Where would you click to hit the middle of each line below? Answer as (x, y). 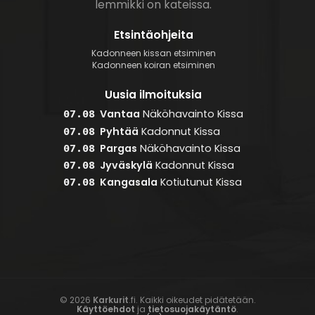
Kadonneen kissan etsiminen (153, 53)
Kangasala (129, 182)
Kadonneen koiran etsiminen (153, 65)
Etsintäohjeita (153, 35)
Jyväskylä (127, 165)
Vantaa (120, 114)
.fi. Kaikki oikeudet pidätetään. (192, 300)
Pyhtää (120, 131)
